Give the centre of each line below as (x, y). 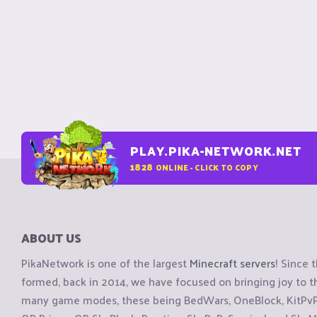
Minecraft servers (232, 263)
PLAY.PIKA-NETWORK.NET (216, 151)
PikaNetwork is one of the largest (105, 263)
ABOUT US (51, 238)
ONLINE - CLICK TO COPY (207, 167)
